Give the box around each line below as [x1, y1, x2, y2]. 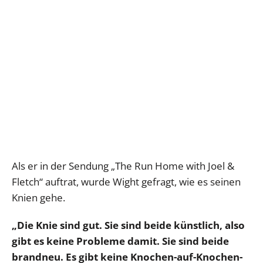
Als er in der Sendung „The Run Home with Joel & [12, 159, 234, 173]
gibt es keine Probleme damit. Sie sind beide [12, 234, 229, 248]
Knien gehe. [12, 191, 65, 205]
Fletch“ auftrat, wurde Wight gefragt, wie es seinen [12, 175, 241, 189]
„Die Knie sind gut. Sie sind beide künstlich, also [12, 218, 245, 232]
